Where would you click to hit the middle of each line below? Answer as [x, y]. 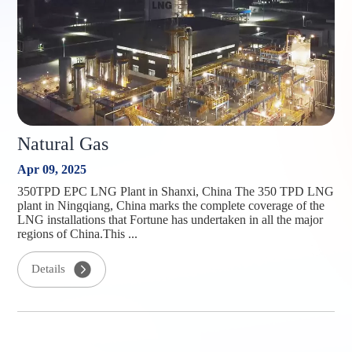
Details [49, 269]
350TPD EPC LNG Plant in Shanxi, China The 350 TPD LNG [176, 192]
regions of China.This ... [78, 234]
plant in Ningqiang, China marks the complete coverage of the [171, 206]
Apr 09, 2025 [52, 170]
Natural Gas [63, 144]
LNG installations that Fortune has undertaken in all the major [170, 220]
